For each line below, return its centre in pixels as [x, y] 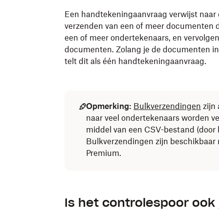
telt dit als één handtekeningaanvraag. [135, 61]
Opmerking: [109, 106]
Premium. [104, 153]
